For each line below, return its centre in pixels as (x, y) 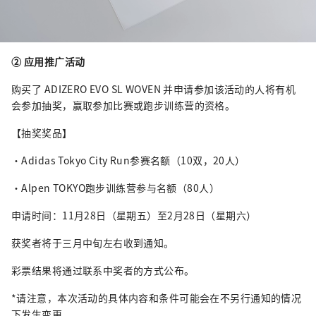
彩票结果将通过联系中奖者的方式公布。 (103, 270)
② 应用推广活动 (48, 61)
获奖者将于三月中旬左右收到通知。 (93, 242)
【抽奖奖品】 (42, 132)
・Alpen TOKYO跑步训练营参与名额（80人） (115, 187)
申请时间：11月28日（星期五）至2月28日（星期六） (134, 215)
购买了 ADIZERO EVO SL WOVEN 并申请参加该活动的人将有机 (153, 89)
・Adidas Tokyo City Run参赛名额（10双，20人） (128, 160)
